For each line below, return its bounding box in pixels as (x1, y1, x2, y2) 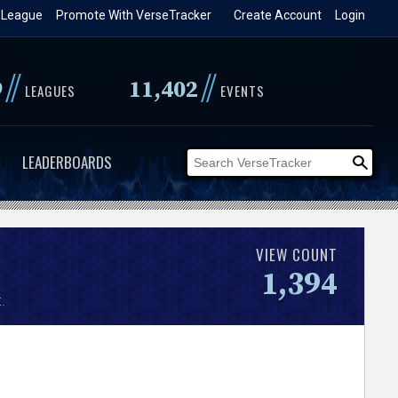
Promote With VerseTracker (56, 8, 212, 22)
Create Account (234, 8, 322, 22)
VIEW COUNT (256, 243, 338, 266)
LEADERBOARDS (21, 151, 112, 173)
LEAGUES (24, 81, 76, 100)
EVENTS (219, 81, 265, 100)
